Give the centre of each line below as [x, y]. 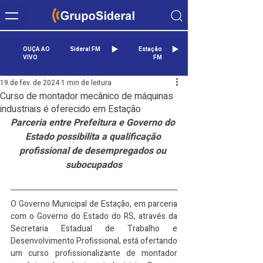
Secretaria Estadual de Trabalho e [94, 229]
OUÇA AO [36, 49]
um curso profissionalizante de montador [94, 253]
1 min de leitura [86, 83]
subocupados [94, 165]
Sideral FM [85, 49]
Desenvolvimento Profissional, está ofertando [94, 241]
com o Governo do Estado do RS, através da [94, 216]
